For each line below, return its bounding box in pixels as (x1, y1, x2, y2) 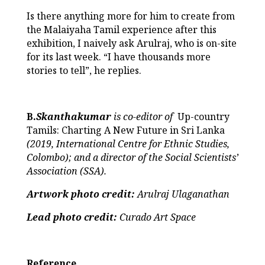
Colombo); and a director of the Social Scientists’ (26, 150, 238, 164)
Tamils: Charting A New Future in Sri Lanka (26, 123, 225, 137)
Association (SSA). (26, 164, 106, 177)
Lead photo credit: (26, 210, 119, 224)
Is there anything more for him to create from (26, 9, 235, 22)
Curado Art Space (119, 210, 196, 224)
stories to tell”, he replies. (26, 63, 141, 77)
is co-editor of (111, 109, 177, 123)
